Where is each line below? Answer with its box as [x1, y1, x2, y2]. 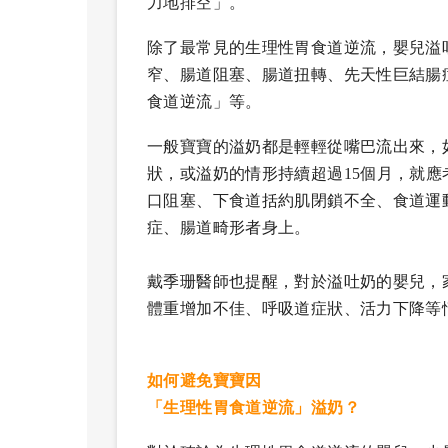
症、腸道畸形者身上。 [147, 218, 311, 236]
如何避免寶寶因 [147, 371, 262, 389]
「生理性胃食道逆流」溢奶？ [147, 398, 360, 416]
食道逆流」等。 [147, 92, 262, 110]
